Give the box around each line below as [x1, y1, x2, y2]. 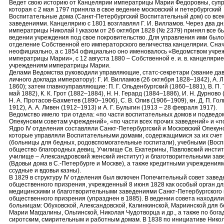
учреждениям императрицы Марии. [9, 62, 110, 69]
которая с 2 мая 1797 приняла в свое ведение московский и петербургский [9, 6, 221, 13]
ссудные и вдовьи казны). [9, 167, 81, 174]
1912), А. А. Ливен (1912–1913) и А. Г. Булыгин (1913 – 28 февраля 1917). [9, 104, 217, 111]
